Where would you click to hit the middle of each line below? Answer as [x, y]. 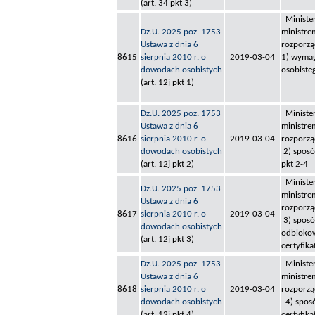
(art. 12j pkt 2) [167, 165]
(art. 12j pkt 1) [167, 83]
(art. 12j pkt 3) [167, 240]
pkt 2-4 [295, 165]
